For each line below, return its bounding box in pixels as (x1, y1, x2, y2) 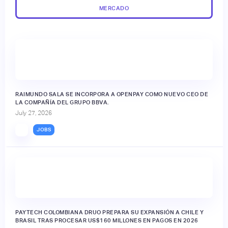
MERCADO (99, 5, 129, 11)
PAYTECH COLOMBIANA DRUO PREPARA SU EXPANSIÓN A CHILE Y (15, 209, 204, 215)
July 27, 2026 (15, 109, 52, 117)
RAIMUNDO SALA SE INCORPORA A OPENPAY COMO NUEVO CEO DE (15, 91, 208, 97)
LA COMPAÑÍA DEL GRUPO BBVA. (15, 99, 109, 105)
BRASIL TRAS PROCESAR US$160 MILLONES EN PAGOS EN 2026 (15, 217, 198, 223)
